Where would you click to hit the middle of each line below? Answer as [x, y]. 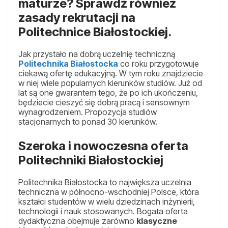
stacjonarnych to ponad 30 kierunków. [88, 122]
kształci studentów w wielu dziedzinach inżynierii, [107, 202]
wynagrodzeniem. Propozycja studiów [88, 112]
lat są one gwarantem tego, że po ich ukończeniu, [108, 93]
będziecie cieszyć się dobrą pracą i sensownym [104, 103]
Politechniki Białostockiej [91, 160]
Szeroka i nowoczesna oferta [103, 146]
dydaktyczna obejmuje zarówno [77, 221]
